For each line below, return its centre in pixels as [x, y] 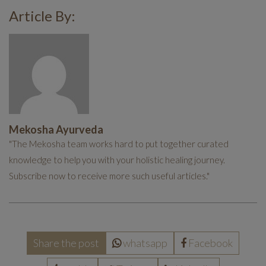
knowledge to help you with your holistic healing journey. [117, 160]
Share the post [66, 243]
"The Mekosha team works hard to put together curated [119, 144]
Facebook [210, 243]
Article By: [42, 16]
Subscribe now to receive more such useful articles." [109, 176]
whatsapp [145, 243]
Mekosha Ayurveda [56, 129]
